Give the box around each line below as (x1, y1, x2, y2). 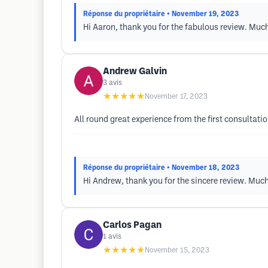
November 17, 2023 (145, 93, 208, 100)
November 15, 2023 (145, 247, 209, 254)
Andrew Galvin (103, 67, 167, 76)
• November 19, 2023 (167, 11, 239, 17)
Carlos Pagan (103, 221, 162, 230)
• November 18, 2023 (167, 165, 239, 171)
